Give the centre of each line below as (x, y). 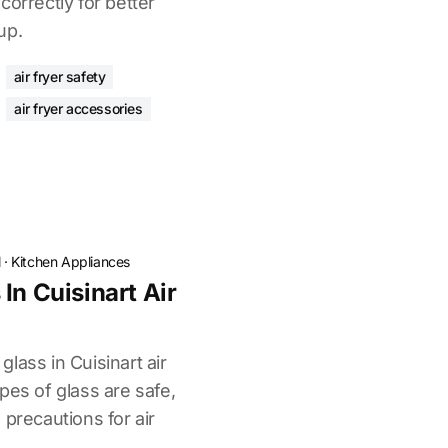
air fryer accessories (78, 108)
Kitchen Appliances (71, 261)
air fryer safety (59, 76)
